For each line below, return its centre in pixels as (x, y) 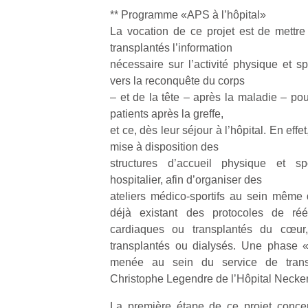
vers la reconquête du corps (177, 81)
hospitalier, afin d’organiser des (186, 180)
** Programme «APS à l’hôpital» (188, 15)
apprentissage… (198, 39)
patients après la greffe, (167, 114)
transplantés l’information (171, 48)
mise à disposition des (164, 147)
